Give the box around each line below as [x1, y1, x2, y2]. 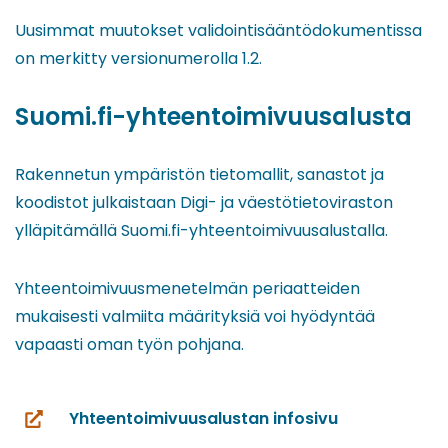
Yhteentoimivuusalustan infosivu [69, 406, 338, 430]
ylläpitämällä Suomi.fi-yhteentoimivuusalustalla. [15, 218, 388, 242]
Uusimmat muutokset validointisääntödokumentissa [15, 18, 422, 42]
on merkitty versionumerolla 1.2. [15, 46, 262, 70]
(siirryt [22, 419, 79, 443]
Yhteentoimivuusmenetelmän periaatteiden [15, 276, 360, 300]
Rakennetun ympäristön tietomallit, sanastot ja [15, 162, 384, 186]
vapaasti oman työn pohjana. [15, 332, 244, 356]
